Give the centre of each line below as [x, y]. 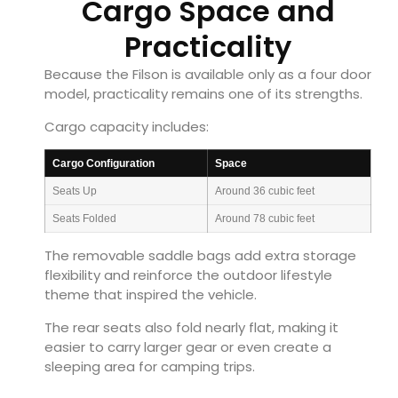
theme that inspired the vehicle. [151, 295]
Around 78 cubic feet [265, 219]
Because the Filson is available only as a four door [208, 75]
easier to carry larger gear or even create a [188, 346]
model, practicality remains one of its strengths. [203, 94]
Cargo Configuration [103, 164]
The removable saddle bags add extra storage [200, 256]
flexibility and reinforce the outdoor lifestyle [188, 275]
